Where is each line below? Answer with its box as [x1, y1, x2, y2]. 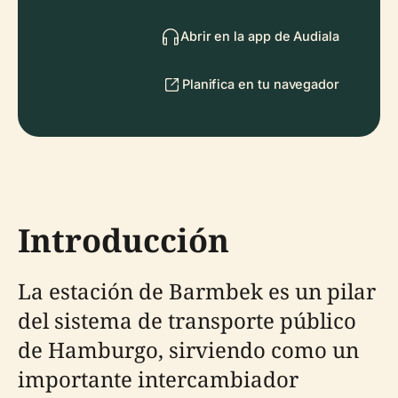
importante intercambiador [18, 364, 298, 394]
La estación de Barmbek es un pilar [18, 276, 376, 306]
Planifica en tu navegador [181, 76, 339, 92]
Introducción [18, 219, 229, 262]
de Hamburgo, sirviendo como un [18, 335, 359, 364]
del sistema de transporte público [18, 306, 356, 335]
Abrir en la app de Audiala [179, 28, 339, 44]
